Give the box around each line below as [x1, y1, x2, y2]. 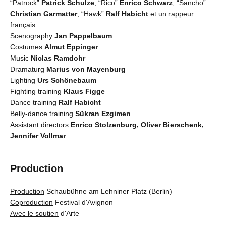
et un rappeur [148, 10, 194, 18]
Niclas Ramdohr [31, 54, 85, 63]
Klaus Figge [62, 87, 105, 96]
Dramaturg [10, 65, 46, 74]
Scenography [10, 32, 54, 40]
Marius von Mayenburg [46, 65, 126, 74]
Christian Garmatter [10, 10, 77, 18]
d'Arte [59, 209, 79, 218]
